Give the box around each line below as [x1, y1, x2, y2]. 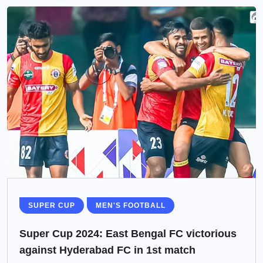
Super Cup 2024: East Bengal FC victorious [19, 228, 237, 240]
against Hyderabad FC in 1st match [19, 244, 195, 257]
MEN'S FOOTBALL [96, 201, 166, 210]
